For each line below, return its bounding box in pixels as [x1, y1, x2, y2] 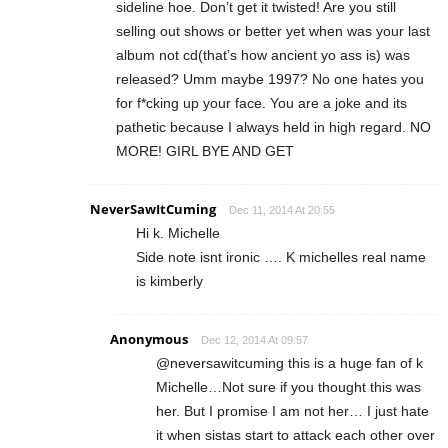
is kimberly [136, 272, 203, 289]
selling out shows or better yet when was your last [116, 22, 430, 39]
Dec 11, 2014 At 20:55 [229, 203, 335, 216]
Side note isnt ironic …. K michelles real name [136, 248, 426, 265]
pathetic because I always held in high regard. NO [116, 118, 431, 135]
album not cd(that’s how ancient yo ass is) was [116, 46, 410, 63]
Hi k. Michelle [136, 224, 220, 241]
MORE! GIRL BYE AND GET [116, 142, 294, 159]
